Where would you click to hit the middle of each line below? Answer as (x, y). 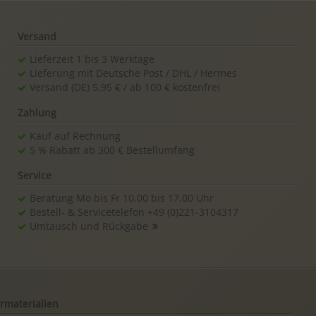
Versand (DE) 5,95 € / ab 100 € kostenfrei (125, 87)
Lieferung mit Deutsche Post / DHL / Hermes (134, 73)
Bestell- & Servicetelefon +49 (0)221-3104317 (134, 212)
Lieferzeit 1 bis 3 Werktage (92, 59)
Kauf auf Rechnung (75, 135)
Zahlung (37, 113)
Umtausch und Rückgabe (89, 226)
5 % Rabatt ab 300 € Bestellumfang (113, 150)
